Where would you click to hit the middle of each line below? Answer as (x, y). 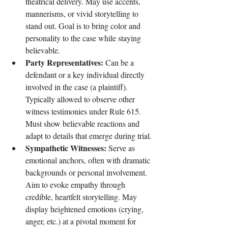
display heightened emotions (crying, (85, 209)
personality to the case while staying (84, 38)
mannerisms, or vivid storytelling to (83, 14)
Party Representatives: (65, 63)
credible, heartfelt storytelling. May (82, 197)
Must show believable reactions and (83, 124)
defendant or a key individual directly (86, 75)
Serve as (122, 148)
